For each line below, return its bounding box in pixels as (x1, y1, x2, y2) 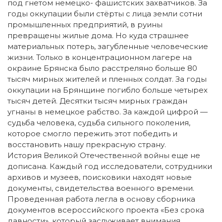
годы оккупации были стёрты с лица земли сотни (7, 8, 202, 18)
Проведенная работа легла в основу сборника (7, 194, 195, 204)
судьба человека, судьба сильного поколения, (7, 117, 190, 127)
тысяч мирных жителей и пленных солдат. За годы (7, 74, 207, 84)
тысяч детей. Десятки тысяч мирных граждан (7, 96, 187, 106)
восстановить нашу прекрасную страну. (7, 139, 166, 149)
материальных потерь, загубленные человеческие (7, 41, 208, 51)
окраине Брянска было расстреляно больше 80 (7, 63, 197, 73)
